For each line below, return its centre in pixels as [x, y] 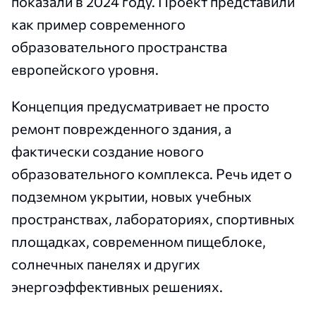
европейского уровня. [85, 69]
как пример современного [98, 24]
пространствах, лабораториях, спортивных [153, 219]
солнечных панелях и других [106, 264]
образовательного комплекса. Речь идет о [152, 174]
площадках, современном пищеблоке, [139, 242]
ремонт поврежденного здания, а [121, 129]
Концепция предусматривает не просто [140, 106]
